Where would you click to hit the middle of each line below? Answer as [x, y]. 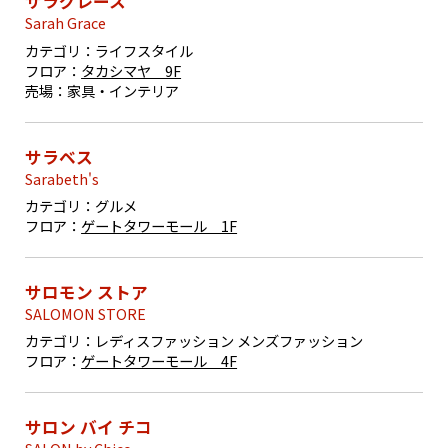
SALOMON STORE [86, 313]
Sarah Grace [66, 23]
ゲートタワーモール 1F [159, 225]
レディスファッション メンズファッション [229, 340]
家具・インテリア [123, 90]
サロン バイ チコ [89, 426]
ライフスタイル [144, 50]
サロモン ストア [87, 291]
